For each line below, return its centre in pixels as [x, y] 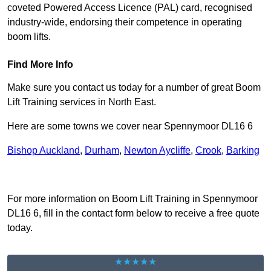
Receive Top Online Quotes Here [135, 175]
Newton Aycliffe [157, 151]
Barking [243, 151]
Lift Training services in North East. [82, 102]
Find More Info [40, 65]
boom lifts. [29, 37]
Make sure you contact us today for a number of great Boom [134, 88]
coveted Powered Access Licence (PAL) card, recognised [130, 8]
